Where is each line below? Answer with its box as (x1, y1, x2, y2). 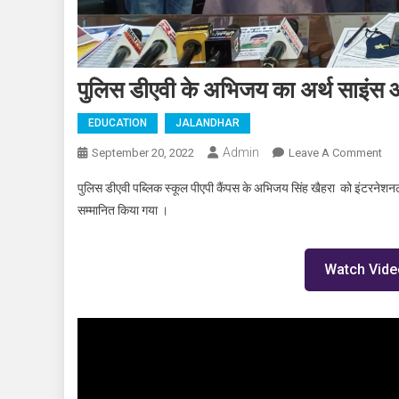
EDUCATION (88, 116, 147, 129)
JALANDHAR (175, 116, 240, 129)
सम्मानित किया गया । (77, 202, 168, 217)
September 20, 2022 (92, 145, 194, 159)
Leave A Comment (289, 145, 382, 159)
